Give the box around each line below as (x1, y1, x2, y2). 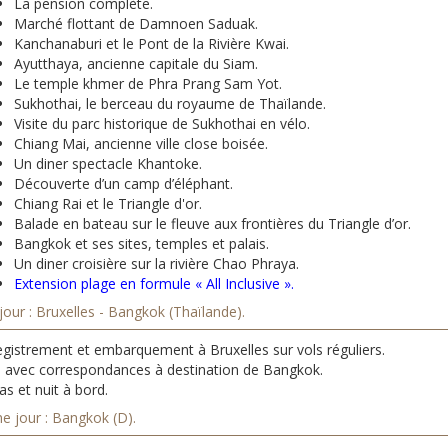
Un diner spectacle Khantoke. (14, 154, 202, 173)
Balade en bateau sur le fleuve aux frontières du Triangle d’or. (14, 214, 411, 233)
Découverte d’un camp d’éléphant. (14, 174, 233, 193)
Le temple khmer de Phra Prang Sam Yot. (14, 74, 282, 93)
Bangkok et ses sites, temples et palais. (14, 234, 269, 253)
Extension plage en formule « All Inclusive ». (14, 274, 294, 293)
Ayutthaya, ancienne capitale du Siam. (14, 54, 258, 73)
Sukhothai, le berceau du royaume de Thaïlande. (14, 94, 326, 113)
